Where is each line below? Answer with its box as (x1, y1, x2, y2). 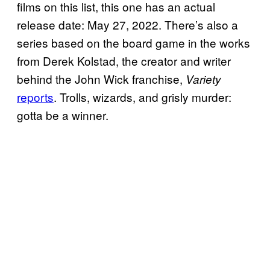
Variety (186, 71, 221, 87)
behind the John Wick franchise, (17, 71, 186, 87)
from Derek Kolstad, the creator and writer (17, 52, 231, 69)
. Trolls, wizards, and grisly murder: (54, 89, 231, 105)
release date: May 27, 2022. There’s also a (17, 16, 238, 33)
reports (17, 89, 54, 105)
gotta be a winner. (17, 107, 108, 124)
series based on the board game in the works (17, 34, 250, 51)
